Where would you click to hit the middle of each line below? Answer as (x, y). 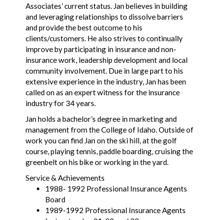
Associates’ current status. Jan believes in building (106, 6)
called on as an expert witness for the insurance (102, 92)
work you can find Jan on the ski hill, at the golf (101, 140)
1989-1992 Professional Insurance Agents (115, 210)
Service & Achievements (65, 178)
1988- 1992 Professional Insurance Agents (116, 189)
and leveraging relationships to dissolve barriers (104, 17)
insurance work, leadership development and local (106, 60)
